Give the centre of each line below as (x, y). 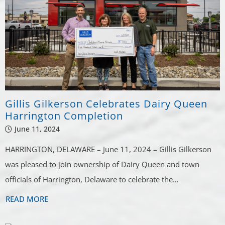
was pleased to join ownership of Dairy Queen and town (102, 164)
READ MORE (27, 199)
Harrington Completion (64, 116)
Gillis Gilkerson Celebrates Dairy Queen (106, 104)
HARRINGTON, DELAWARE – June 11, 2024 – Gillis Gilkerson (108, 149)
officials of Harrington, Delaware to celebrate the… (92, 180)
